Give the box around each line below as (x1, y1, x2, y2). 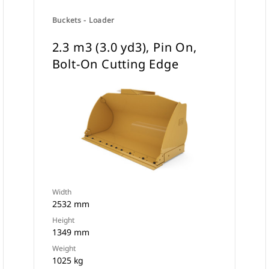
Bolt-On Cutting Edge (52, 56, 179, 72)
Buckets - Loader (52, 15, 115, 25)
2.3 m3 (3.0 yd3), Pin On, (52, 39, 197, 55)
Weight (52, 243, 76, 253)
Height (52, 215, 74, 225)
